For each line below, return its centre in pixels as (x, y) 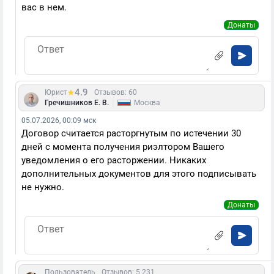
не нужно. (43, 187)
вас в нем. (44, 7)
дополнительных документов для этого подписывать (139, 174)
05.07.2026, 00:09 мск (59, 120)
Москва (147, 103)
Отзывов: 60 (116, 92)
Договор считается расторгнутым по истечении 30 (131, 133)
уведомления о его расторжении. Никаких (114, 160)
